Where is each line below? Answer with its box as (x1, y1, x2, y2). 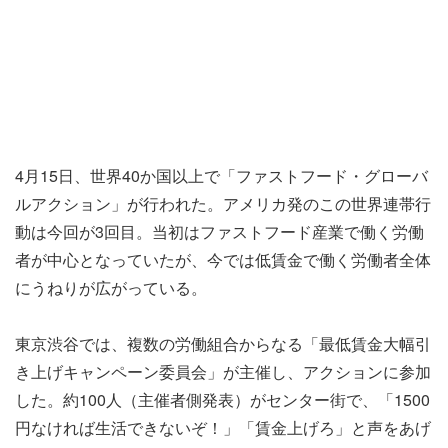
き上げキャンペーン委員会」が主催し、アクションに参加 (15, 360, 431, 384)
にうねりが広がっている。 (15, 275, 207, 299)
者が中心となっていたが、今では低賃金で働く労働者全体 (15, 247, 431, 271)
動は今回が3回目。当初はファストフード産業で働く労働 (15, 219, 424, 243)
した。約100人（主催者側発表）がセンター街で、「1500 (15, 388, 430, 412)
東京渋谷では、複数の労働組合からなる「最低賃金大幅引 (15, 332, 431, 356)
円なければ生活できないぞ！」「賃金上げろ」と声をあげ (15, 416, 431, 440)
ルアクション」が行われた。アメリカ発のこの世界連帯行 (15, 191, 431, 215)
